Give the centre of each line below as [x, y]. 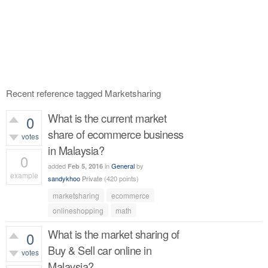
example [24, 175]
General [123, 166]
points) [128, 178]
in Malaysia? [76, 150]
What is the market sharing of [114, 234]
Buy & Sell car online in [100, 250]
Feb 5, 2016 [85, 166]
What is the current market [107, 118]
